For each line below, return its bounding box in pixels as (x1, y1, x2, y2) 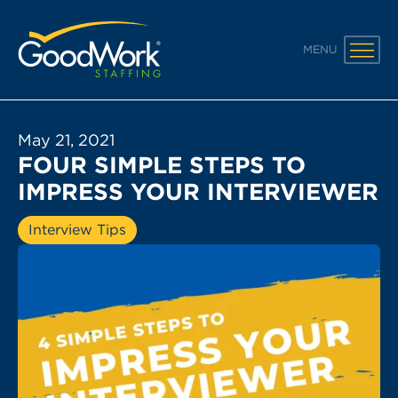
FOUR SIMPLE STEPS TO (18, 151, 306, 179)
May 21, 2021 (18, 131, 115, 149)
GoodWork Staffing (17, 22, 153, 39)
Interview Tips (28, 221, 126, 238)
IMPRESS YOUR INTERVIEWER (18, 178, 378, 205)
